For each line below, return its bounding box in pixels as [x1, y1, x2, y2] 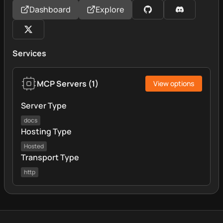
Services [12, 48, 46, 59]
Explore [96, 4, 124, 15]
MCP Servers [37, 78, 87, 89]
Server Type [21, 100, 67, 111]
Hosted [24, 142, 44, 150]
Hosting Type [21, 126, 72, 137]
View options [153, 79, 194, 88]
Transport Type [21, 152, 79, 163]
